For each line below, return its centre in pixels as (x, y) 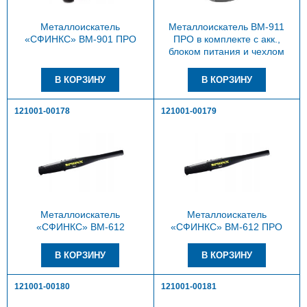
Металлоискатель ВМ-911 (227, 26)
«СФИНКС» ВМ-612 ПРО (227, 227)
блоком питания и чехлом (227, 51)
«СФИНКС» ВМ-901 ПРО (80, 39)
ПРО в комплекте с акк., (226, 39)
